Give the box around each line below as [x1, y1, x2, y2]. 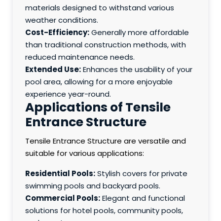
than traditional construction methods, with [25, 39, 186, 50]
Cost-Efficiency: [25, 27, 90, 38]
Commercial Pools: [25, 193, 101, 204]
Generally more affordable [89, 27, 189, 38]
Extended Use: [25, 64, 81, 75]
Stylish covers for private [95, 168, 188, 179]
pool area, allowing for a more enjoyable [25, 76, 173, 87]
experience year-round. [25, 89, 111, 100]
